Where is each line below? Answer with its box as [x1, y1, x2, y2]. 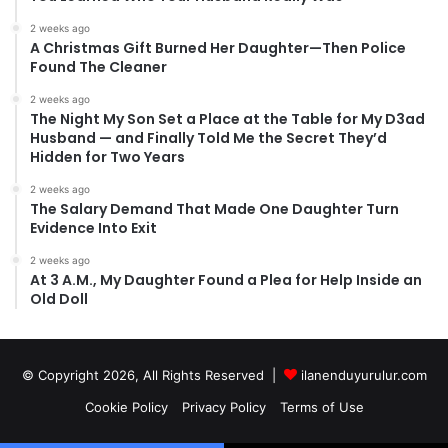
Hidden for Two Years [30, 147, 185, 168]
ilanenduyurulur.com [300, 367, 427, 384]
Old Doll [30, 289, 88, 310]
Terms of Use [279, 399, 364, 416]
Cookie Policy [84, 399, 168, 416]
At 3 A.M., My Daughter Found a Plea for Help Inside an [30, 270, 422, 291]
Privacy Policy [181, 399, 266, 416]
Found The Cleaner [30, 57, 167, 78]
